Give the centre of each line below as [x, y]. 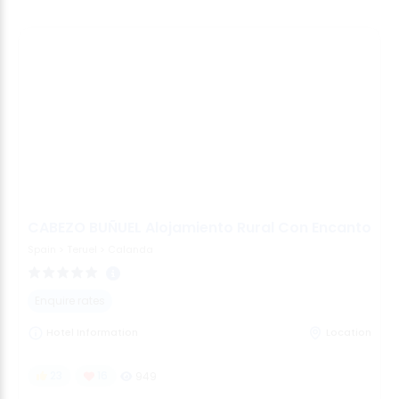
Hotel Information [91, 332]
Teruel [82, 249]
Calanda [130, 249]
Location [349, 332]
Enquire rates [70, 301]
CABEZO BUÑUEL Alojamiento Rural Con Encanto [199, 228]
